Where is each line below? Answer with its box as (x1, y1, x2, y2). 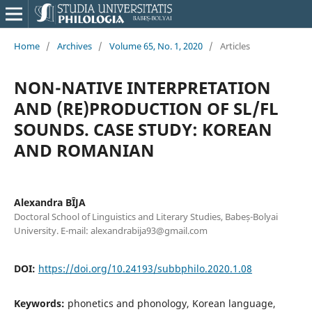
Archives (56, 39, 92, 52)
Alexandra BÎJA (13, 195, 86, 209)
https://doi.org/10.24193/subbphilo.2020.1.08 (38, 261, 252, 275)
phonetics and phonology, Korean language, (67, 296, 276, 310)
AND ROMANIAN (13, 138, 155, 162)
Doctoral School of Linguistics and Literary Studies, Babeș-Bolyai (13, 210, 278, 223)
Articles (219, 39, 250, 52)
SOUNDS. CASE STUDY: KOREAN (13, 117, 272, 141)
